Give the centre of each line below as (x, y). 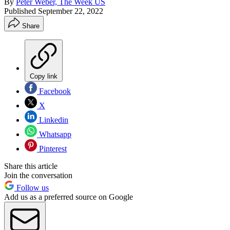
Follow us (32, 187)
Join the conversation (38, 175)
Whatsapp (54, 134)
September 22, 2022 (71, 11)
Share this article (31, 166)
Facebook (54, 91)
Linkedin (53, 120)
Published (21, 11)
